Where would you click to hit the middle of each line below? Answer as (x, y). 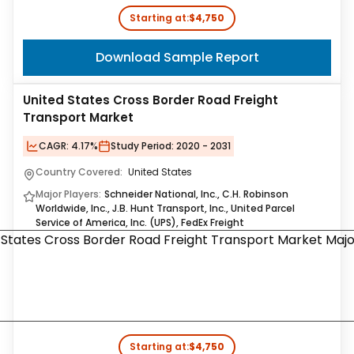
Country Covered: (80, 172)
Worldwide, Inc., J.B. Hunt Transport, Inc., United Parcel (165, 208)
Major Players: (68, 194)
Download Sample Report (177, 57)
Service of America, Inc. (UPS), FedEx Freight (140, 222)
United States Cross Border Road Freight (151, 100)
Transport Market (78, 117)
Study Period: (142, 146)
